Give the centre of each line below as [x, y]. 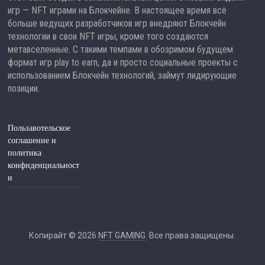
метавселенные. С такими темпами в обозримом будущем [121, 50]
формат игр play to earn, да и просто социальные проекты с [123, 63]
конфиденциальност [44, 166]
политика [25, 153]
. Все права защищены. [191, 236]
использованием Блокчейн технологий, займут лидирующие [122, 76]
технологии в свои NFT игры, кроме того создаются [108, 37]
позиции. [24, 89]
